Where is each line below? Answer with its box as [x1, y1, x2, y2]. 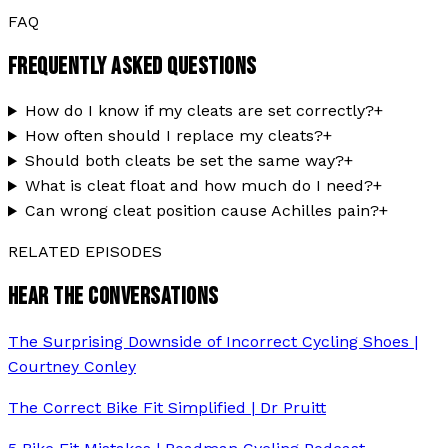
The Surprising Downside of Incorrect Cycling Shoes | [8, 332, 418, 352]
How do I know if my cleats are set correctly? [24, 101, 374, 121]
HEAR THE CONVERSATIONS [8, 282, 219, 312]
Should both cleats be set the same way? [24, 151, 344, 171]
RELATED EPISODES [8, 242, 162, 262]
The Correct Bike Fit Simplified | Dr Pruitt [8, 398, 326, 418]
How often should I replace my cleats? [24, 126, 323, 146]
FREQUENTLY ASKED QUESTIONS [8, 51, 257, 81]
